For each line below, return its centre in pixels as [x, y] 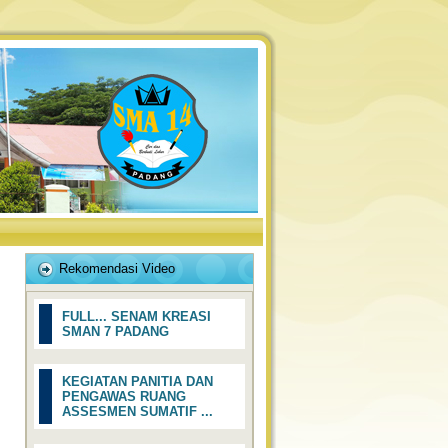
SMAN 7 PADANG [115, 331]
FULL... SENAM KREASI [136, 316]
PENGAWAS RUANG [124, 396]
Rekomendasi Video [117, 268]
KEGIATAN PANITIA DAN [137, 381]
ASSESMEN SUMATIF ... [137, 411]
